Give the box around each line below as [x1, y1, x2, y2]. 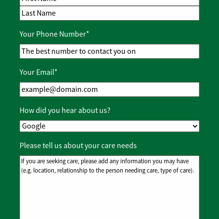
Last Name [19, 21, 53, 31]
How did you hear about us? [20, 106, 110, 116]
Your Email [20, 67, 54, 78]
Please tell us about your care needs [20, 141, 137, 151]
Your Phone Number [20, 29, 86, 40]
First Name [19, 6, 54, 17]
